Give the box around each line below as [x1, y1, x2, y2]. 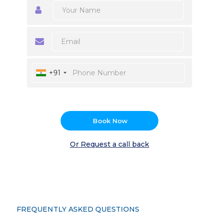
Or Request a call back [70, 140, 149, 149]
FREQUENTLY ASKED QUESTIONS [17, 205, 139, 214]
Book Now [92, 116, 128, 125]
